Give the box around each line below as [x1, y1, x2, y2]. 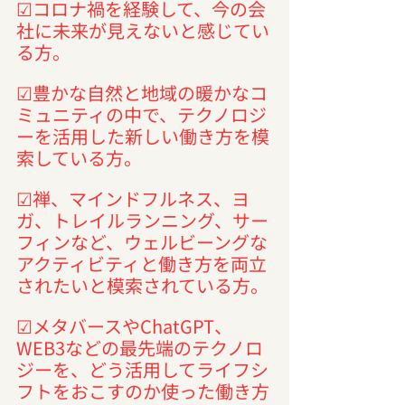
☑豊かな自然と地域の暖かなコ [16, 79, 268, 106]
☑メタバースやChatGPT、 [16, 312, 232, 339]
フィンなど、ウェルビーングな [16, 228, 268, 255]
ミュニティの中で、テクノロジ [16, 100, 267, 127]
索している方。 [16, 144, 142, 171]
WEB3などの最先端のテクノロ [16, 334, 263, 361]
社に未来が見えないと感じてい [16, 16, 269, 43]
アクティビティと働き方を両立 [16, 250, 267, 277]
